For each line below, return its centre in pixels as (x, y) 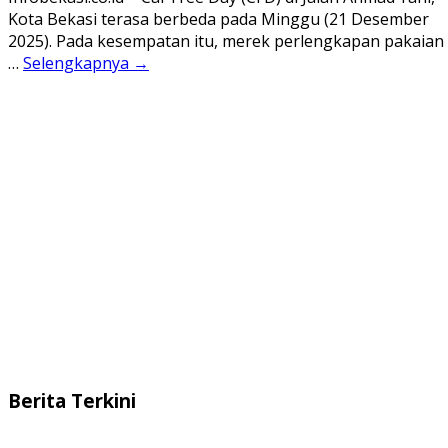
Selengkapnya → (86, 62)
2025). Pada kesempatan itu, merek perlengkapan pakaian (226, 40)
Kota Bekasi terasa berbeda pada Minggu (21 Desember (218, 18)
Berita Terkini (72, 401)
